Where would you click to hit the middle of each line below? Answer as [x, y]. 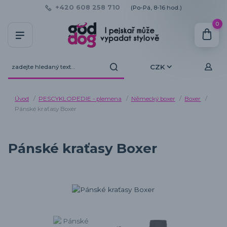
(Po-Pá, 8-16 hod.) [156, 7]
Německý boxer [153, 99]
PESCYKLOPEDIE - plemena [80, 99]
